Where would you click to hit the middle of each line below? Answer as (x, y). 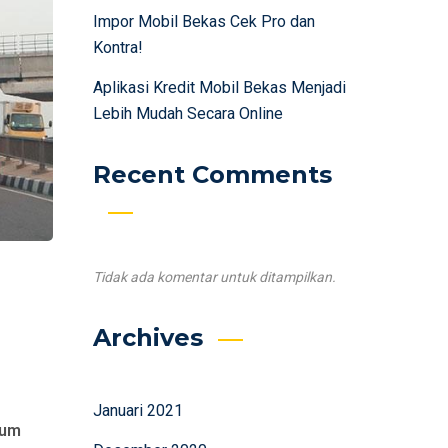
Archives (147, 337)
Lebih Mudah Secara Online (187, 113)
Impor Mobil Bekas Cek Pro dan (203, 21)
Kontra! (117, 47)
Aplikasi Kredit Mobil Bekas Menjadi (219, 87)
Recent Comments (212, 174)
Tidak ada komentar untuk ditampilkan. (214, 277)
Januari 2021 (137, 410)
